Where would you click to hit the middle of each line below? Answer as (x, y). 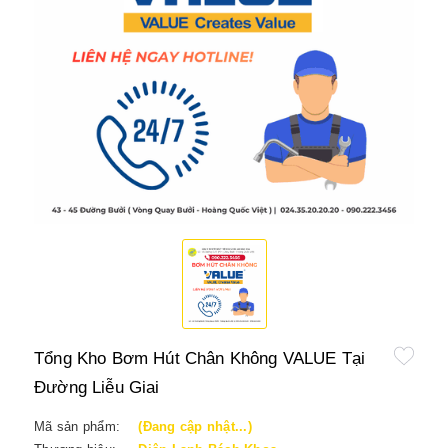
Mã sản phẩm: (77, 426)
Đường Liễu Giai (97, 387)
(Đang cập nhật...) (195, 426)
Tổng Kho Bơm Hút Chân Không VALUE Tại (200, 358)
